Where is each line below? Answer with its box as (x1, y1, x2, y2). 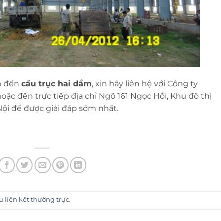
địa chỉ (71, 91, 99, 101)
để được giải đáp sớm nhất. (11, 104, 120, 113)
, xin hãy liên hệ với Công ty (92, 79, 198, 89)
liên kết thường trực (5, 196, 69, 204)
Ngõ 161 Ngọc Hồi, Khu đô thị (99, 91, 212, 101)
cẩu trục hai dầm (21, 79, 92, 89)
